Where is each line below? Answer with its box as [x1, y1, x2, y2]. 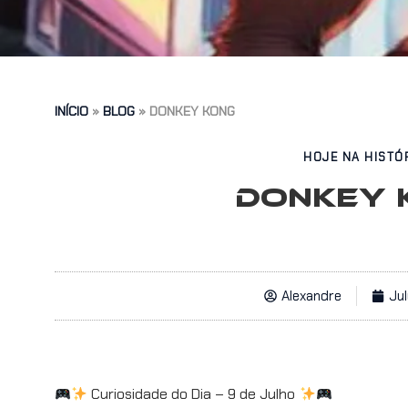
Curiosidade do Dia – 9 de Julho [87, 384, 300, 403]
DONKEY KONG [149, 103, 235, 119]
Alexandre [280, 287, 342, 305]
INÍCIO [55, 103, 88, 119]
